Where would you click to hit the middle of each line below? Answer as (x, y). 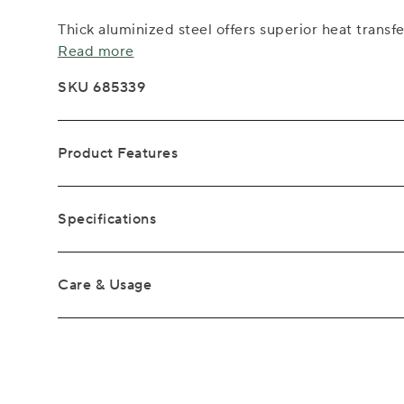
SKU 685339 (101, 87)
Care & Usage (105, 285)
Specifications (107, 219)
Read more (96, 51)
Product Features (118, 153)
